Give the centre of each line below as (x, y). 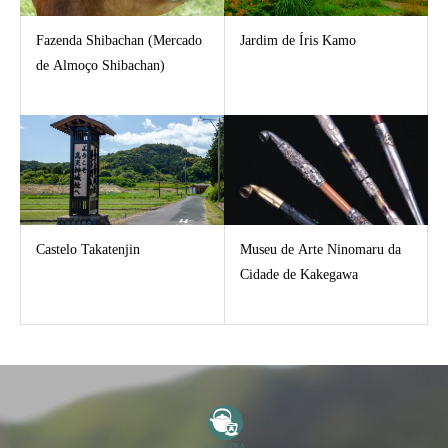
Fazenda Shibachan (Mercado (119, 40)
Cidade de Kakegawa (299, 274)
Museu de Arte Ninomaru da (320, 249)
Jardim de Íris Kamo (298, 40)
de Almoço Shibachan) (100, 65)
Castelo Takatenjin (88, 249)
